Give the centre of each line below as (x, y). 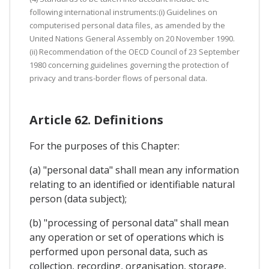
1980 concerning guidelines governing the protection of (129, 65)
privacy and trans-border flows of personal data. (118, 78)
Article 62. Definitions (96, 120)
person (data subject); (78, 199)
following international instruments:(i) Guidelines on (123, 12)
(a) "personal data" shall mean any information (134, 170)
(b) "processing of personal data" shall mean (129, 223)
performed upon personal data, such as (119, 252)
